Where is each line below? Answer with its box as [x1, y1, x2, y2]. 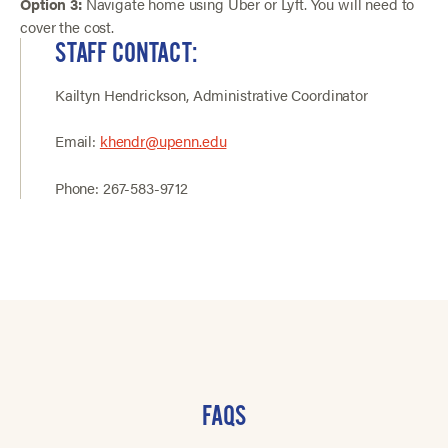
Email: [54, 130, 100, 152]
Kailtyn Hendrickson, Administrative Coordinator [54, 83, 368, 105]
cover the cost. [20, 15, 114, 37]
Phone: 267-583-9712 [54, 176, 189, 198]
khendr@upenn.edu [99, 130, 227, 152]
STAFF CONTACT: [54, 35, 197, 70]
